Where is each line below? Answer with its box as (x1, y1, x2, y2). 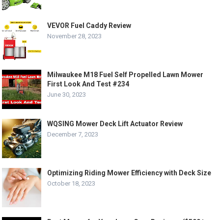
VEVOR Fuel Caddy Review (47, 22, 132, 30)
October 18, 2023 (47, 180, 96, 188)
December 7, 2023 (47, 131, 99, 138)
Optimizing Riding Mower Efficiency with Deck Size (47, 169, 212, 177)
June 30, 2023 (47, 91, 86, 99)
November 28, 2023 (47, 32, 102, 40)
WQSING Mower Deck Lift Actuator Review (47, 120, 183, 128)
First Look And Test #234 (47, 80, 130, 88)
